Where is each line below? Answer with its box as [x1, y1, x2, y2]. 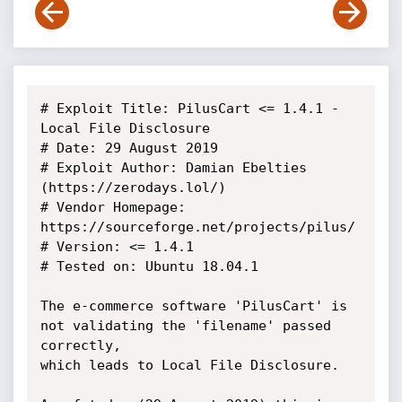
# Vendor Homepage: [39, 199, 186, 215]
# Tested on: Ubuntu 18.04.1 [39, 258, 258, 275]
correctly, [39, 337, 121, 354]
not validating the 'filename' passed [39, 318, 331, 334]
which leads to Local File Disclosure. [39, 357, 339, 373]
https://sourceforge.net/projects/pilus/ [39, 219, 355, 235]
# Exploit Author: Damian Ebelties [39, 160, 307, 176]
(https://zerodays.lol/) [39, 179, 226, 196]
